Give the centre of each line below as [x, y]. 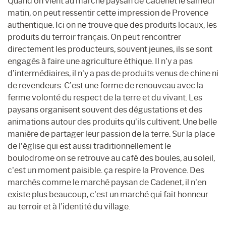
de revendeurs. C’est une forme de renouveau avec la [105, 85]
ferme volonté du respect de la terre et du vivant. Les [105, 97]
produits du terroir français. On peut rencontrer [94, 37]
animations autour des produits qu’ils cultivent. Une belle [112, 122]
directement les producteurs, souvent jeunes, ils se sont [110, 49]
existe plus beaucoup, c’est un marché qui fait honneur [108, 194]
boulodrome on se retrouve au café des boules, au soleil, [111, 158]
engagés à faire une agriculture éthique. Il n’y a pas [100, 61]
